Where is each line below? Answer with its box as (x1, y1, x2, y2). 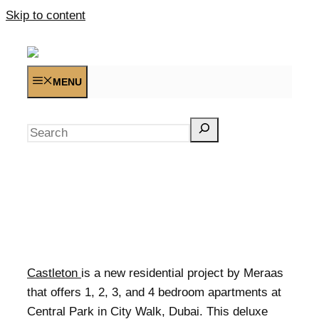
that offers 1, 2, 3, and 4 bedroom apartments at (27, 286, 281, 299)
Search (27, 101, 65, 115)
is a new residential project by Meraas (81, 266, 283, 280)
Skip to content (6, 9, 85, 22)
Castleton (27, 266, 81, 280)
